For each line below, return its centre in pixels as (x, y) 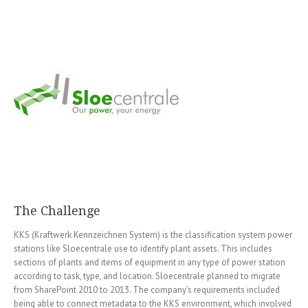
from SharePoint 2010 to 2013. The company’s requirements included (147, 290)
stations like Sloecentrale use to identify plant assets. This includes (143, 249)
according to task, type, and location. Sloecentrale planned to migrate (147, 276)
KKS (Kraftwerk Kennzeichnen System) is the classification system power (153, 235)
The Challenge (57, 211)
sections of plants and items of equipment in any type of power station (150, 263)
